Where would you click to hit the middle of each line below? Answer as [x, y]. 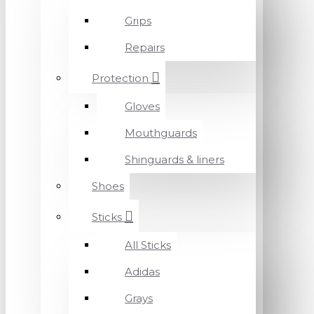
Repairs [145, 47]
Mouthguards [161, 133]
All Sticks [148, 245]
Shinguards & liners [175, 159]
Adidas [142, 272]
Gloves [142, 106]
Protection [120, 78]
